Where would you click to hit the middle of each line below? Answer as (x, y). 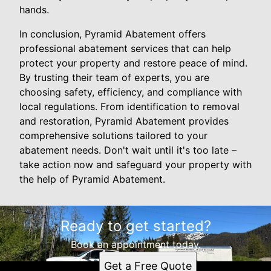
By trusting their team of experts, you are (114, 77)
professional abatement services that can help (125, 48)
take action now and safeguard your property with (135, 165)
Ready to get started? (135, 226)
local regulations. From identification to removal (129, 106)
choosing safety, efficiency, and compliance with (131, 92)
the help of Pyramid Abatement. (92, 179)
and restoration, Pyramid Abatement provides (124, 121)
